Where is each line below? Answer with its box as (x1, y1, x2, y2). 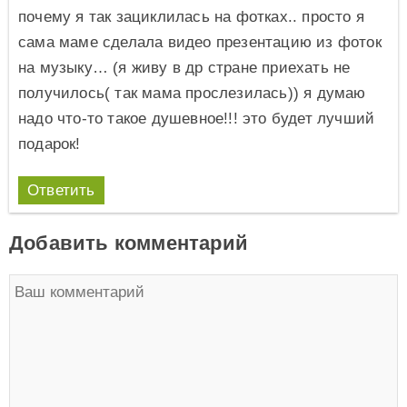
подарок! (18, 134, 81, 153)
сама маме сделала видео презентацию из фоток (18, 33, 382, 51)
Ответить (27, 182, 95, 200)
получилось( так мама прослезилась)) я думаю (18, 84, 366, 102)
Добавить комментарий (9, 232, 248, 255)
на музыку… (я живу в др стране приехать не (18, 58, 351, 76)
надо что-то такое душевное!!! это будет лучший (18, 109, 375, 127)
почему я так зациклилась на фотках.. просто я (18, 7, 365, 25)
